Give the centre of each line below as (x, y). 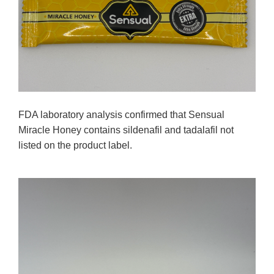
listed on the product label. (75, 146)
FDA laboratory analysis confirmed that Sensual (121, 115)
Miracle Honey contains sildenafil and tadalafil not (126, 130)
